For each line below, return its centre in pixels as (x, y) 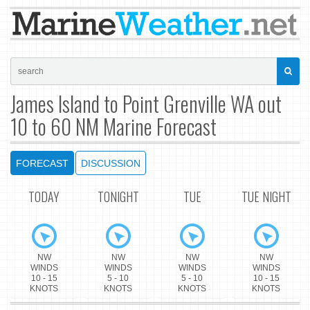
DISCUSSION (111, 163)
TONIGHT (118, 197)
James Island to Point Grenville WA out (146, 103)
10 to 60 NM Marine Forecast (113, 126)
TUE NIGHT (266, 197)
